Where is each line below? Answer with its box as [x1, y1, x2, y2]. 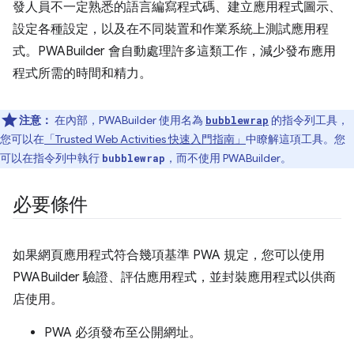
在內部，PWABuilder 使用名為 [52, 113, 205, 127]
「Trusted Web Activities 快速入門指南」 [44, 132, 246, 146]
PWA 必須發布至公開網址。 [44, 325, 201, 341]
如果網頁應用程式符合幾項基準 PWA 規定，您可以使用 [13, 247, 325, 263]
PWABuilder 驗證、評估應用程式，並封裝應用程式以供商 [13, 269, 336, 285]
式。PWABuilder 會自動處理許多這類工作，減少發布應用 [13, 43, 336, 59]
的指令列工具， [269, 113, 348, 127]
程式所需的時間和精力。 [13, 66, 152, 81]
